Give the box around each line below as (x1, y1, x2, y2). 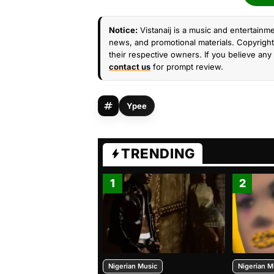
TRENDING (121, 146, 195, 161)
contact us (109, 62, 150, 72)
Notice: (109, 25, 138, 35)
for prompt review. (150, 62, 223, 72)
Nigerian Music (108, 262, 157, 270)
